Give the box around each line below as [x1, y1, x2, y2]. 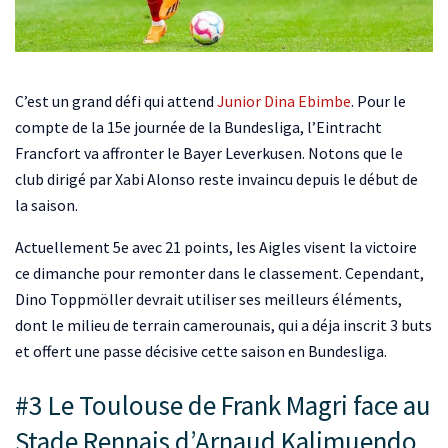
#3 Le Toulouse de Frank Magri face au [15, 388, 431, 422]
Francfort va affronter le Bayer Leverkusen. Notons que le [15, 143, 403, 164]
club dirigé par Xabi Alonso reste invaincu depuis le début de [15, 169, 418, 190]
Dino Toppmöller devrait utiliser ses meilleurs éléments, [15, 289, 402, 310]
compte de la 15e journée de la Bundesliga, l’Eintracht [15, 117, 382, 138]
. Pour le [351, 91, 406, 112]
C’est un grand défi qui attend [15, 91, 217, 112]
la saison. [15, 195, 78, 216]
